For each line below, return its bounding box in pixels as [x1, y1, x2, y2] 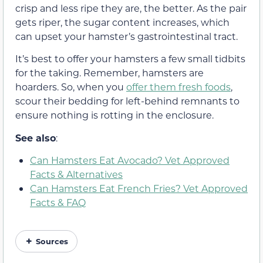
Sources [36, 236, 68, 247]
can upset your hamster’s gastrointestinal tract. [15, 30, 238, 42]
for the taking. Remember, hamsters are [15, 66, 204, 79]
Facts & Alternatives [30, 168, 123, 181]
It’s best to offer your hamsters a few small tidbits [15, 52, 245, 65]
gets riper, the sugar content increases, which [15, 16, 230, 28]
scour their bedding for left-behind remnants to [15, 95, 240, 107]
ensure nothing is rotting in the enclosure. [15, 109, 214, 122]
